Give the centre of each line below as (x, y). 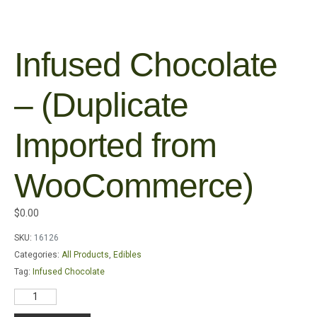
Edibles (127, 254)
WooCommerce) (134, 185)
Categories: (37, 254)
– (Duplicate (101, 105)
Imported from (115, 145)
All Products (85, 254)
